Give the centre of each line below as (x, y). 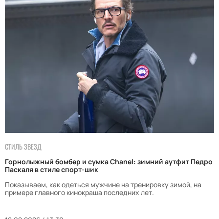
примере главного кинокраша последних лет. (79, 192)
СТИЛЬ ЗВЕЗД (23, 146)
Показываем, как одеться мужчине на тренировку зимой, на (103, 184)
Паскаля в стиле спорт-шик (52, 169)
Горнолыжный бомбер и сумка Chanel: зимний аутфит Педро (109, 161)
